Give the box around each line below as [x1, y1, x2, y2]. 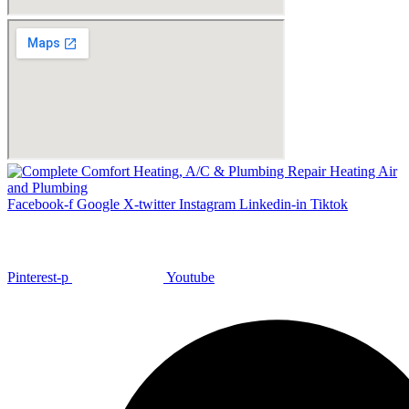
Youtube [166, 269, 215, 286]
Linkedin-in [239, 196, 307, 213]
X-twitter [123, 196, 175, 213]
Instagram [179, 196, 236, 213]
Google [77, 196, 120, 213]
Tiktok [310, 196, 348, 213]
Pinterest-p [7, 269, 68, 286]
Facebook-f [7, 196, 73, 213]
